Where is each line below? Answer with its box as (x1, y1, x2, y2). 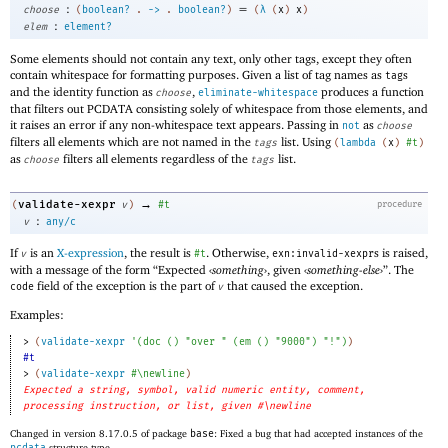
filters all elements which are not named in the (10, 134, 254, 150)
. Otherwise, (206, 245, 272, 261)
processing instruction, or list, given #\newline (22, 400, 311, 412)
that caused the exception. (224, 278, 363, 294)
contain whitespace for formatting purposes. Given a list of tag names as (10, 67, 385, 83)
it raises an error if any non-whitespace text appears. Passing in (10, 117, 342, 133)
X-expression (57, 245, 124, 261)
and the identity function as (10, 84, 156, 100)
